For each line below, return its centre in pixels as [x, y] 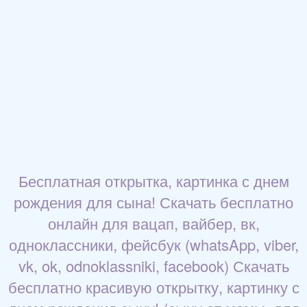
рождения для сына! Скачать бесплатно [153, 202]
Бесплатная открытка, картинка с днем [153, 181]
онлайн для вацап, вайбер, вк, [153, 223]
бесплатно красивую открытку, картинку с [153, 287]
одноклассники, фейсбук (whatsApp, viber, [153, 245]
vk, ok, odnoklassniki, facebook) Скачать [153, 266]
